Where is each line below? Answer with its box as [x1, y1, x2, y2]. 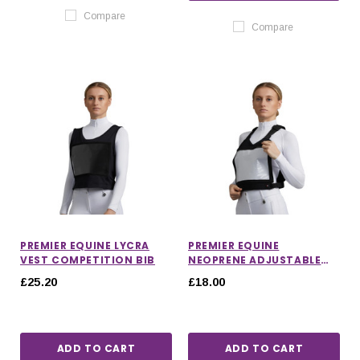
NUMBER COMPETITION [188, 267, 320, 281]
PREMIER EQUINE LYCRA [20, 238, 149, 252]
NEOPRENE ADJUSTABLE [188, 252, 321, 267]
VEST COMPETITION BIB [20, 252, 155, 267]
